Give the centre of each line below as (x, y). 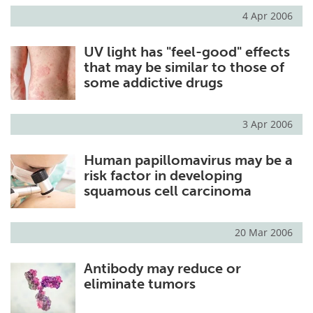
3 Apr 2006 (268, 124)
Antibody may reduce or (162, 268)
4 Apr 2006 (268, 15)
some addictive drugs (153, 82)
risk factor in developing (163, 175)
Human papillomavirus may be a (188, 160)
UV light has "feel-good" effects (187, 51)
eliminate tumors (139, 283)
